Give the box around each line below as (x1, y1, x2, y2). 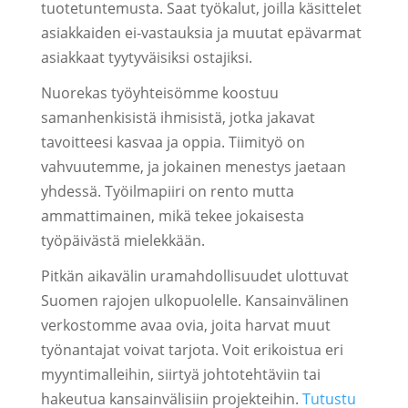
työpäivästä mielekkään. (40, 230, 205, 250)
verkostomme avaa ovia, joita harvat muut (40, 315, 331, 335)
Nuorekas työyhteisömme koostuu (40, 83, 279, 103)
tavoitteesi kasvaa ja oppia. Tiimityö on (40, 132, 305, 152)
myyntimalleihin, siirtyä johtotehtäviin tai (40, 364, 321, 384)
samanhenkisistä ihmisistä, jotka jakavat (40, 107, 315, 127)
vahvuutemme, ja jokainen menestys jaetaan (40, 157, 346, 177)
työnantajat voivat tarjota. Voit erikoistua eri (40, 340, 343, 360)
